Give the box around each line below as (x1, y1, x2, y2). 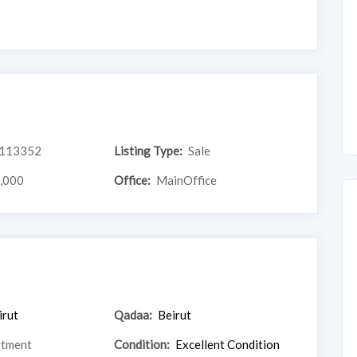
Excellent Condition (175, 336, 280, 351)
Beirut (158, 307, 191, 322)
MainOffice (156, 172, 217, 187)
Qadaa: (114, 307, 153, 322)
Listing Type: (114, 143, 183, 158)
